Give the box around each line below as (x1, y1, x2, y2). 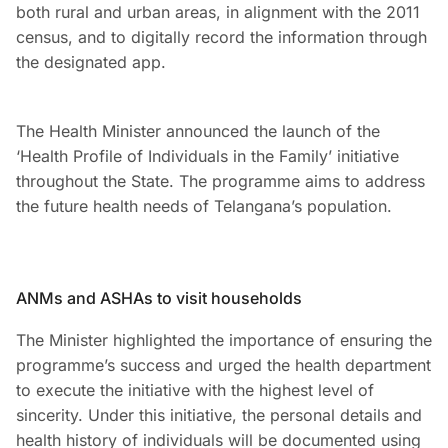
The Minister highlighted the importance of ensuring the (16, 330, 432, 351)
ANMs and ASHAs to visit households (16, 288, 302, 309)
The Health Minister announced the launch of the (16, 121, 380, 142)
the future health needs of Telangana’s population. (16, 196, 392, 217)
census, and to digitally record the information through (16, 27, 427, 48)
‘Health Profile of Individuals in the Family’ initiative (16, 146, 399, 167)
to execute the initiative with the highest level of (16, 380, 374, 401)
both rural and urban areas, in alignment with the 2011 (16, 2, 420, 23)
